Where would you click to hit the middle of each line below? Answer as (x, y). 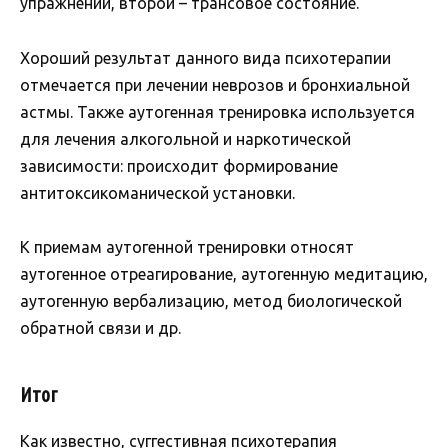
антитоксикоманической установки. (157, 192)
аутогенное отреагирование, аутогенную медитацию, (224, 273)
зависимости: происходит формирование (179, 165)
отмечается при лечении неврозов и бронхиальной (215, 84)
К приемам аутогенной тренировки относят (187, 246)
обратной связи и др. (100, 327)
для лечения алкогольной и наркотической (185, 138)
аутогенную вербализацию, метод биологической (211, 300)
